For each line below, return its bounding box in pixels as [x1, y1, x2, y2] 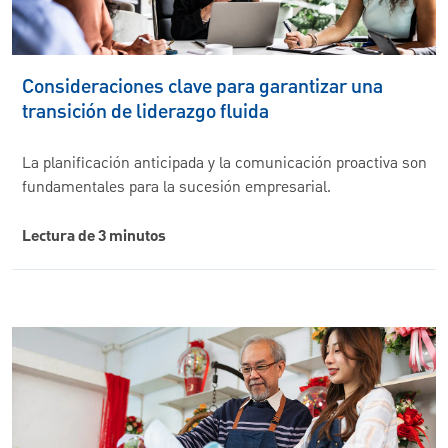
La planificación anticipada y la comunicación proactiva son [22, 152, 427, 176]
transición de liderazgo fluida [22, 97, 269, 128]
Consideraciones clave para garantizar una [22, 72, 383, 103]
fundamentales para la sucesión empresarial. [22, 176, 331, 200]
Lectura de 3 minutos [22, 224, 166, 250]
